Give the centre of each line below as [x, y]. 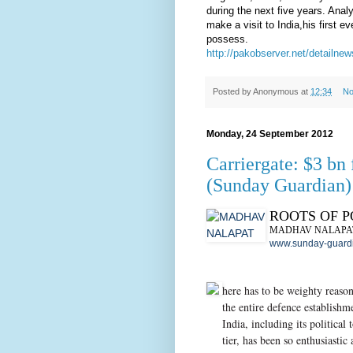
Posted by [233, 91]
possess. [227, 39]
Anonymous [276, 91]
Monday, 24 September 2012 [270, 134]
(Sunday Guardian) [279, 185]
